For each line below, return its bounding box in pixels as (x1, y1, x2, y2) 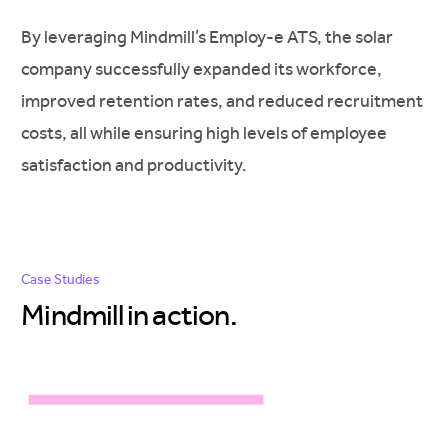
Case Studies (21, 271, 100, 287)
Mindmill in (21, 297, 153, 332)
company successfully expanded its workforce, (21, 58, 383, 79)
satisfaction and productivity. (21, 154, 248, 175)
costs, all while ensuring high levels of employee (21, 122, 388, 143)
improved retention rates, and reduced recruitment (21, 90, 424, 111)
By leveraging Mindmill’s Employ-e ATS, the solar (21, 26, 394, 47)
